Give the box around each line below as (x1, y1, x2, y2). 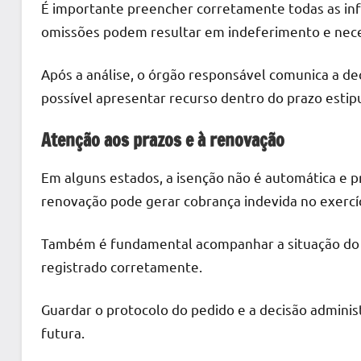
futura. (41, 324, 85, 342)
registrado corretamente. (41, 258, 202, 276)
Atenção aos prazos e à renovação (41, 127, 284, 152)
